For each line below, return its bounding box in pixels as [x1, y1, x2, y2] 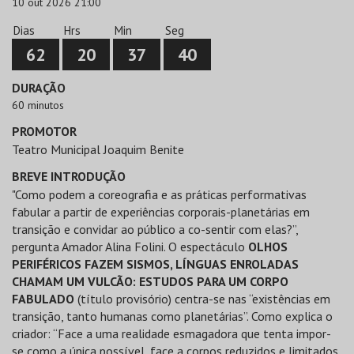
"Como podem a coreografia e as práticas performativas [12, 186, 307, 202]
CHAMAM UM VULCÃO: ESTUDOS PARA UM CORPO [12, 273, 288, 289]
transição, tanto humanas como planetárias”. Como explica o [12, 308, 333, 324]
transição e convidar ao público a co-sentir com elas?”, [12, 221, 298, 237]
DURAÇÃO [12, 80, 66, 96]
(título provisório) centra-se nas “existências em [74, 291, 330, 307]
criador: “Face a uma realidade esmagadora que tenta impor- [12, 326, 331, 341]
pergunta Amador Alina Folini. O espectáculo [12, 239, 248, 254]
